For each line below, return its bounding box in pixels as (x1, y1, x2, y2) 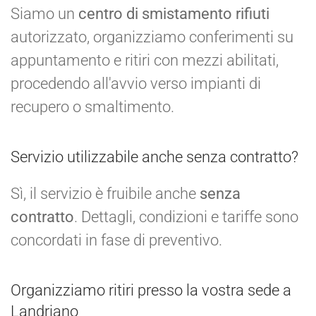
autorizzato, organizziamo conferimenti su (11, 28, 293, 46)
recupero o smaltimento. (11, 97, 174, 116)
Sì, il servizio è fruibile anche (11, 184, 200, 202)
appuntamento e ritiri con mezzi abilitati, (11, 51, 279, 69)
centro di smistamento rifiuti (78, 4, 269, 23)
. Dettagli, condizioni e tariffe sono (74, 207, 298, 226)
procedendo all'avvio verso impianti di (11, 74, 261, 92)
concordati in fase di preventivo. (11, 231, 222, 249)
